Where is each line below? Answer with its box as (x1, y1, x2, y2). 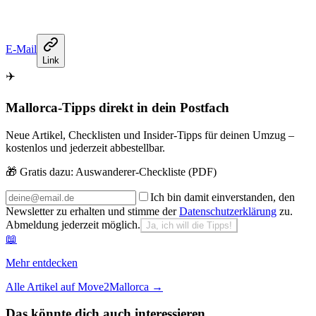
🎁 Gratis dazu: (6, 165, 73, 178)
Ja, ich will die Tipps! (146, 219, 232, 231)
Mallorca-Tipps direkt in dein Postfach (6, 100, 229, 116)
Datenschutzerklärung (179, 205, 276, 217)
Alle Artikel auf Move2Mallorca (6, 280, 149, 293)
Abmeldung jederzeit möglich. (6, 218, 140, 231)
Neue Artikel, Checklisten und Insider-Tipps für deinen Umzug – (6, 128, 294, 141)
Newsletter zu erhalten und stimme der (6, 205, 176, 217)
